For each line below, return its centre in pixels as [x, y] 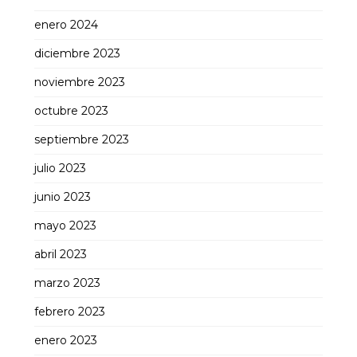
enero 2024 [66, 24]
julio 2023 [60, 168]
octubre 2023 [71, 110]
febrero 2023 [70, 311]
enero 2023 [66, 340]
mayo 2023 [65, 225]
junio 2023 [63, 196]
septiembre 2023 [82, 139]
